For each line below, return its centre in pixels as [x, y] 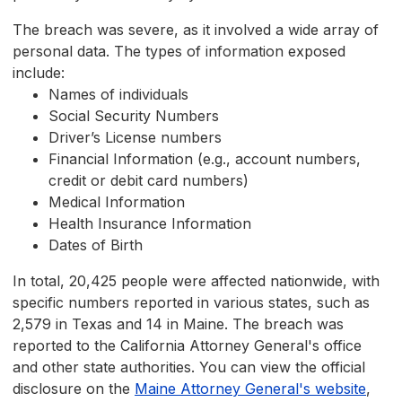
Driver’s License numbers [135, 138]
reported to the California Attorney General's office [187, 346]
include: [39, 73]
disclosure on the [74, 389]
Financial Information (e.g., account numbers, [205, 159]
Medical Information [117, 202]
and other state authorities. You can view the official [189, 367]
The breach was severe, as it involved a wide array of [196, 30]
